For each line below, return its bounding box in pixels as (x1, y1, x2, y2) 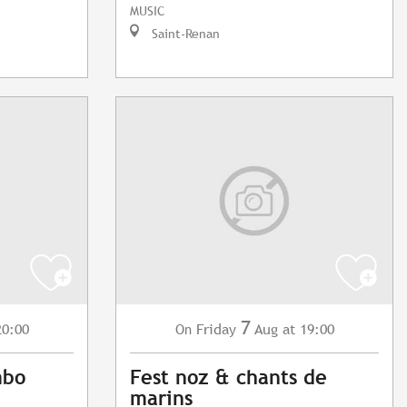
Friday (195, 321, 236, 339)
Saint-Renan (148, 25, 220, 42)
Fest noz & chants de (130, 366, 327, 390)
